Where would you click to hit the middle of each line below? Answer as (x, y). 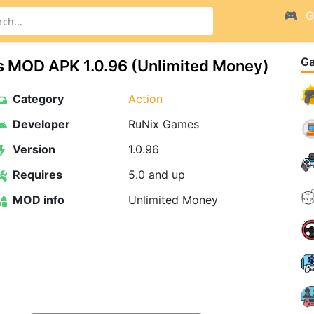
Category (36, 99)
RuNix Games (163, 124)
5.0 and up (156, 175)
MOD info (37, 200)
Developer (40, 124)
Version (32, 149)
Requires (36, 175)
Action (145, 99)
